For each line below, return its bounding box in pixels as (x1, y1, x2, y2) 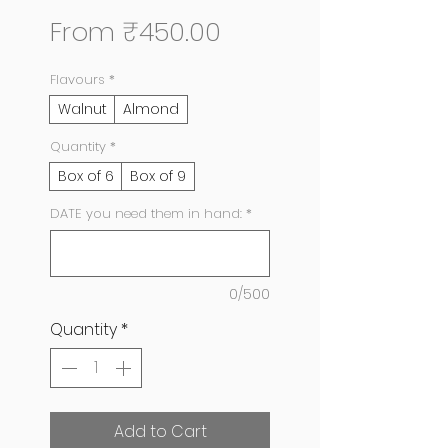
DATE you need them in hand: (50, 204, 242, 224)
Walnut (58, 99, 107, 120)
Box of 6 (58, 166, 114, 187)
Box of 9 (130, 166, 186, 187)
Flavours (50, 70, 105, 90)
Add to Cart (113, 420, 207, 444)
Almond (123, 99, 179, 120)
